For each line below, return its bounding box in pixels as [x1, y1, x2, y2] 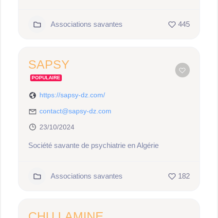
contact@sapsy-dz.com [39, 107, 112, 115]
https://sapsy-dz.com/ [39, 91, 106, 99]
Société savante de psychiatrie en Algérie [28, 141, 159, 149]
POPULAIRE [32, 75, 61, 80]
